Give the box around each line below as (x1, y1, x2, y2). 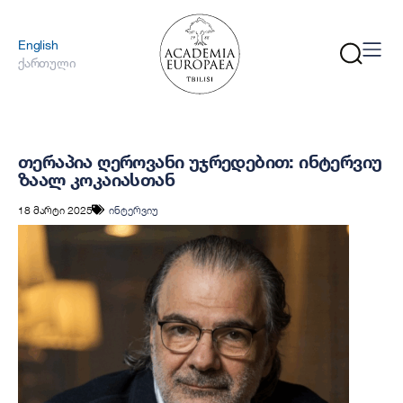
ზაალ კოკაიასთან (18, 168, 175, 191)
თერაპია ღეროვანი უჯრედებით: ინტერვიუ (18, 150, 382, 173)
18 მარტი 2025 (18, 202, 93, 217)
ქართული (18, 55, 76, 70)
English (18, 37, 58, 52)
